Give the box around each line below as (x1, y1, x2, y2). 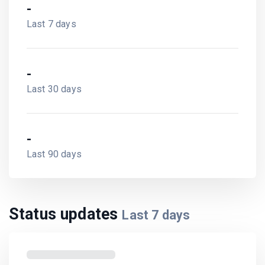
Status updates (9, 205, 122, 224)
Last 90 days (27, 148, 82, 160)
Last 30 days (27, 83, 82, 95)
